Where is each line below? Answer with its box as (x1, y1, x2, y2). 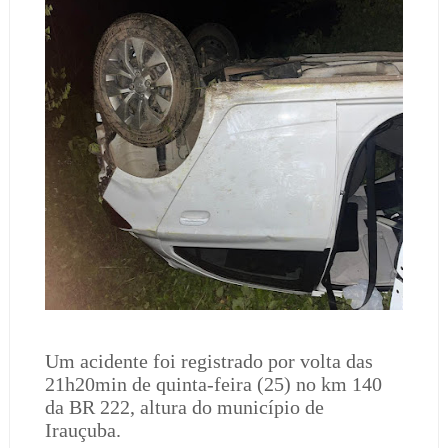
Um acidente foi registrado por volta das (44, 350, 373, 372)
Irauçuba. (44, 419, 121, 441)
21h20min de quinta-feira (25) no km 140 (44, 373, 382, 395)
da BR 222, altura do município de (44, 396, 324, 418)
